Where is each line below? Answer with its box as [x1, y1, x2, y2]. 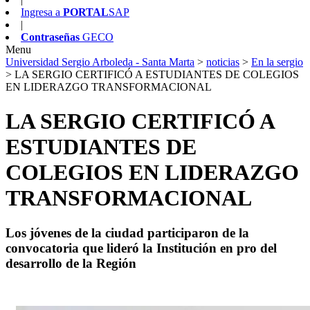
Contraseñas [21, 31, 80, 44]
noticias [206, 56, 239, 69]
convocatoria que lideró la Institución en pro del [6, 241, 277, 256]
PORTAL [63, 6, 109, 19]
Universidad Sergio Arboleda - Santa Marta [6, 56, 194, 69]
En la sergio [251, 56, 303, 69]
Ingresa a [21, 6, 63, 19]
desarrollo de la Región [6, 256, 136, 271]
